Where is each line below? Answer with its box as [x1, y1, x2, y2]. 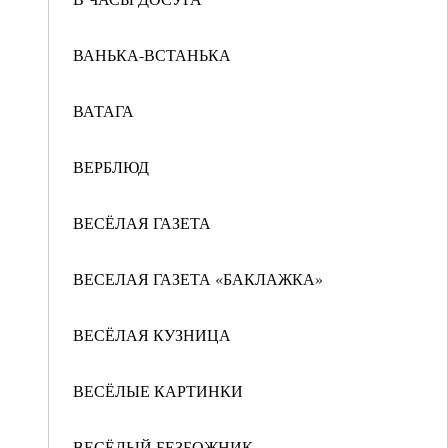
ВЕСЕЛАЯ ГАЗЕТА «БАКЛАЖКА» [73, 268, 323, 289]
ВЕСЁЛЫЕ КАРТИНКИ [73, 380, 243, 401]
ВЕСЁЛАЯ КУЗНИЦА [73, 324, 231, 345]
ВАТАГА [73, 100, 134, 121]
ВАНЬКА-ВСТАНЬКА [73, 44, 231, 65]
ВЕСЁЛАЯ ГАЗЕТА [73, 212, 211, 233]
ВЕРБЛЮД [73, 156, 149, 177]
